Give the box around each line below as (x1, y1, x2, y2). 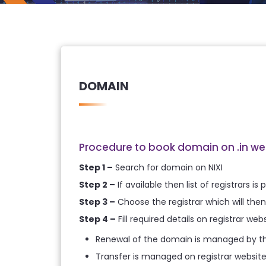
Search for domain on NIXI (113, 161, 225, 173)
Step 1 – (79, 161, 113, 173)
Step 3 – (79, 196, 115, 208)
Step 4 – (79, 213, 116, 225)
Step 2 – (79, 179, 115, 191)
